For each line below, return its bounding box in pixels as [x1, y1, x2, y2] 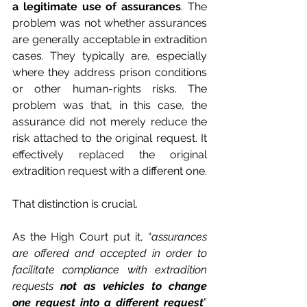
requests [12, 279, 60, 293]
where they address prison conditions [12, 65, 207, 79]
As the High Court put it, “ [12, 230, 151, 243]
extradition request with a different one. [12, 164, 207, 177]
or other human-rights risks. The [12, 82, 207, 95]
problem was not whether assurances [12, 16, 207, 29]
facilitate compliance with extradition [12, 262, 207, 276]
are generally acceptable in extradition [12, 32, 207, 46]
